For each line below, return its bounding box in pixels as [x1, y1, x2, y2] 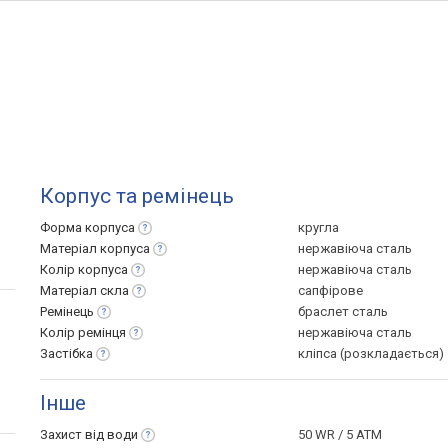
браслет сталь [298, 304, 388, 319]
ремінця [78, 325, 126, 340]
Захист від [40, 427, 107, 442]
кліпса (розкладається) [298, 346, 444, 361]
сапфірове [298, 283, 363, 298]
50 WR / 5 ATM [298, 427, 382, 442]
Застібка [40, 346, 93, 361]
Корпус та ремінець [40, 184, 234, 208]
